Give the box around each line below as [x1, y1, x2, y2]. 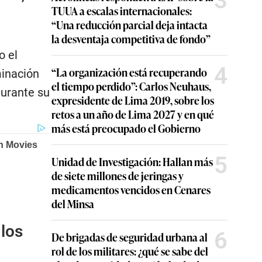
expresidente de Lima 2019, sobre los [51, 92, 214, 108]
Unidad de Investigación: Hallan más [51, 154, 213, 169]
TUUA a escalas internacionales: [51, 3, 192, 18]
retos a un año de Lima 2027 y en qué [51, 106, 214, 122]
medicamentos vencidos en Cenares [51, 182, 211, 197]
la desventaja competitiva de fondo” [51, 31, 211, 46]
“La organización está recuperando [51, 64, 207, 80]
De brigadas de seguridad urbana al [51, 229, 208, 244]
